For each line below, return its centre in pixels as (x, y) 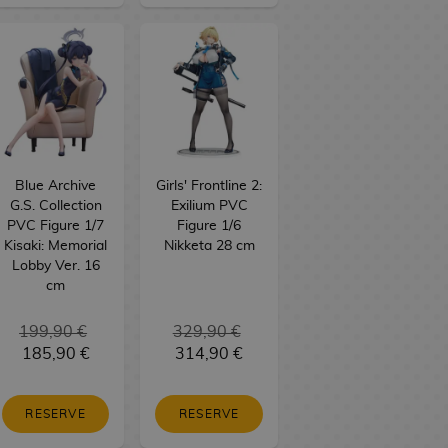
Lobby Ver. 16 (55, 265)
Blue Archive (56, 185)
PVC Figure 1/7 (56, 225)
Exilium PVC (209, 205)
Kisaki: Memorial (56, 245)
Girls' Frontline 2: (209, 185)
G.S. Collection (55, 205)
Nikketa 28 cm (209, 245)
